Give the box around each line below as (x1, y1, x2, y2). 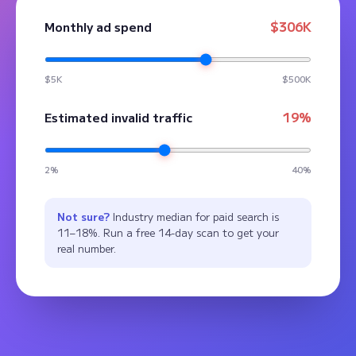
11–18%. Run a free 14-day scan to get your (57, 224, 279, 240)
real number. (57, 240, 116, 256)
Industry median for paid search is (110, 208, 279, 224)
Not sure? (57, 208, 110, 224)
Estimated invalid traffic (44, 108, 193, 126)
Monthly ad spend (44, 17, 152, 35)
